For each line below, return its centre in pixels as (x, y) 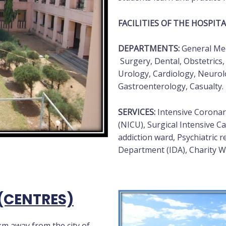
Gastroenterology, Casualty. (171, 87)
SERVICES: (137, 112)
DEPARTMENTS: (149, 49)
